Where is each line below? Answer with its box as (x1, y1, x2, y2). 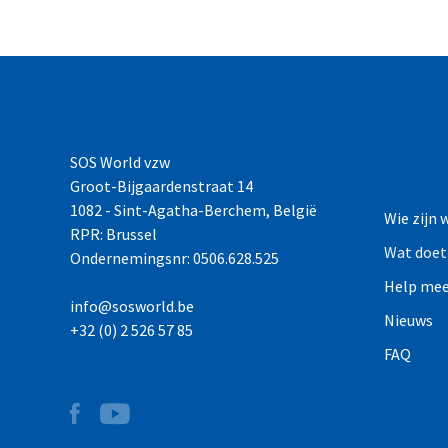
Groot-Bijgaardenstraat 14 (70, 176, 253, 197)
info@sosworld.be (70, 296, 194, 317)
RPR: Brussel (70, 224, 157, 245)
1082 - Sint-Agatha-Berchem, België (70, 200, 317, 221)
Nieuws (383, 309, 433, 330)
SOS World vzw (70, 152, 170, 173)
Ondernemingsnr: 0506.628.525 (70, 248, 279, 269)
